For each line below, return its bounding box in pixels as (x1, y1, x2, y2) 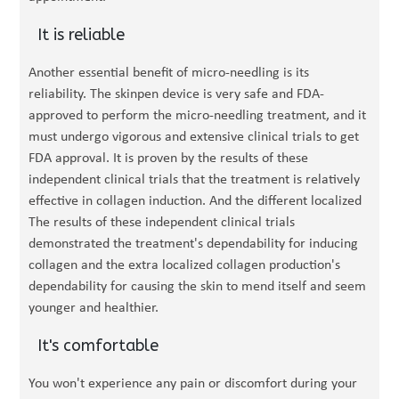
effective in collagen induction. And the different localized (28, 194, 362, 208)
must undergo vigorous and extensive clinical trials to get (28, 130, 360, 144)
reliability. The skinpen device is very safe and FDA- (28, 87, 325, 102)
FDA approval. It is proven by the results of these (28, 151, 309, 166)
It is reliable (37, 25, 126, 45)
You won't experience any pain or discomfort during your (28, 377, 358, 391)
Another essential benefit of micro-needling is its (28, 66, 310, 80)
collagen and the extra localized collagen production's (28, 258, 341, 273)
